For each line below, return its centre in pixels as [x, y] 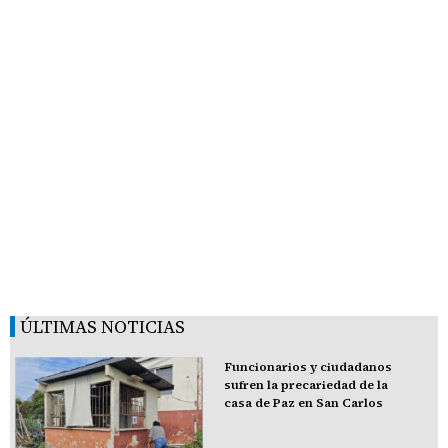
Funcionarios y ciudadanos [307, 367]
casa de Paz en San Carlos [303, 403]
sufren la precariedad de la [305, 385]
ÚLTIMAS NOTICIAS [102, 327]
